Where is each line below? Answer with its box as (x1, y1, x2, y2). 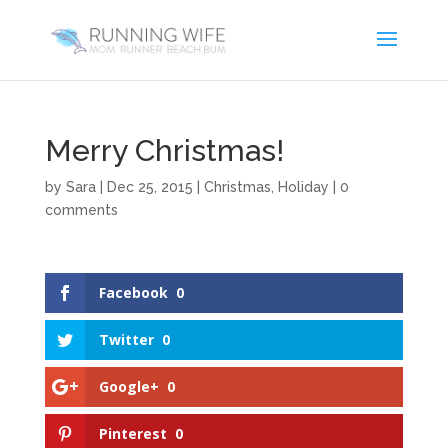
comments (44, 202, 118, 218)
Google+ (98, 377, 159, 397)
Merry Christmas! (44, 133, 284, 168)
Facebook (98, 283, 168, 302)
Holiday (277, 179, 329, 195)
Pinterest (98, 424, 167, 444)
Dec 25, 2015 (106, 179, 193, 195)
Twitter (98, 330, 154, 350)
